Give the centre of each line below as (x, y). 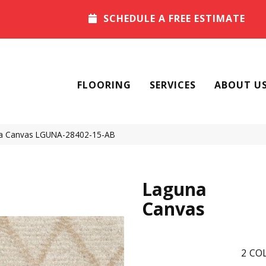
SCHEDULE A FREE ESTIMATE (175, 19)
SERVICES (173, 85)
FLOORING (104, 85)
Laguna (174, 189)
